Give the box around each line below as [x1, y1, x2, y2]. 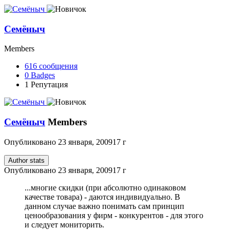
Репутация [31, 80, 68, 89]
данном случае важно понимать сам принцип [25, 201, 184, 210]
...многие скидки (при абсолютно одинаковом [25, 183, 186, 192]
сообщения [39, 62, 78, 71]
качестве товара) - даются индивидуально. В [25, 192, 180, 201]
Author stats [8, 156, 45, 164]
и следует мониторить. [25, 220, 104, 229]
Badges [31, 71, 55, 80]
